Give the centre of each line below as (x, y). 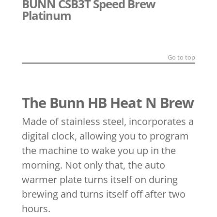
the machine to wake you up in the (99, 151)
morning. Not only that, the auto (93, 165)
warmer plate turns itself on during (100, 180)
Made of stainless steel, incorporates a (108, 122)
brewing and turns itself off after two (103, 194)
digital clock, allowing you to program (105, 136)
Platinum (46, 15)
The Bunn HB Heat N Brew (108, 103)
